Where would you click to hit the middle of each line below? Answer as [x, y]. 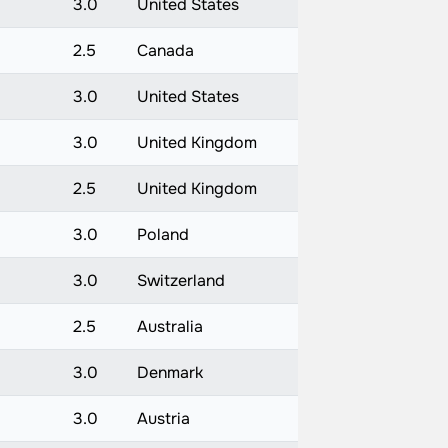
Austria [163, 418]
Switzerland [180, 280]
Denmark [169, 372]
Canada [165, 50]
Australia [169, 326]
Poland [162, 234]
